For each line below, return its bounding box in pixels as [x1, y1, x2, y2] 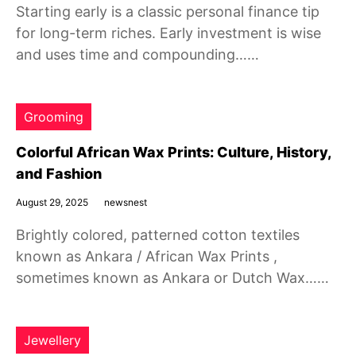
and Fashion [16, 165, 102, 182]
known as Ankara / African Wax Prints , [16, 248, 277, 265]
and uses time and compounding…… [16, 46, 259, 63]
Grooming [24, 109, 83, 125]
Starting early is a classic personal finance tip [16, 3, 319, 20]
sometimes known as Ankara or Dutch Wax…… [16, 269, 329, 286]
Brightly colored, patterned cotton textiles [16, 226, 300, 243]
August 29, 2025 [16, 196, 88, 208]
